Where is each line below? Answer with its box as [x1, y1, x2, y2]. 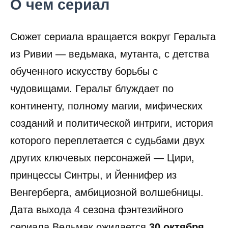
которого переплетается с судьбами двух [10, 134, 205, 146]
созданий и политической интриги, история [10, 117, 213, 129]
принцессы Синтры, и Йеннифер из [10, 169, 177, 181]
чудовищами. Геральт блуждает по [10, 82, 174, 94]
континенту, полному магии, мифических [10, 100, 203, 111]
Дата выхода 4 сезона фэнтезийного [10, 204, 183, 215]
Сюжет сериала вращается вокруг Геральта [10, 31, 216, 42]
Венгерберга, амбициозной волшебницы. [10, 186, 204, 198]
